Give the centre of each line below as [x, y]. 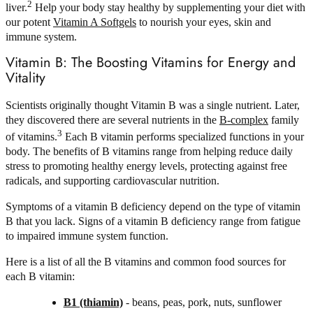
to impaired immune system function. [87, 236]
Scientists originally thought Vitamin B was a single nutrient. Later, [153, 105]
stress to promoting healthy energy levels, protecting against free [146, 166]
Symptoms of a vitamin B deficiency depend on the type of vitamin [153, 207]
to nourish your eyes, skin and [204, 22]
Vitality [26, 78]
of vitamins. [31, 137]
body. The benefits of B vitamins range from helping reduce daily [149, 152]
